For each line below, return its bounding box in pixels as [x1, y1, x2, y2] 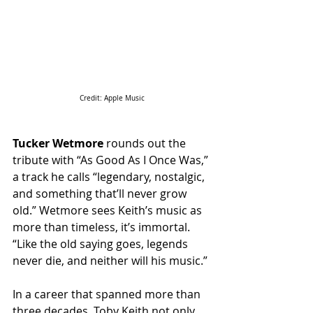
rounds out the [103, 136, 189, 152]
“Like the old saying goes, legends [13, 236, 191, 252]
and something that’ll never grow [13, 186, 189, 202]
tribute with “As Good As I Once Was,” [13, 152, 211, 168]
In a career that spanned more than [13, 286, 203, 303]
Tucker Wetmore [13, 136, 103, 152]
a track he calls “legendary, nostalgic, [13, 169, 208, 185]
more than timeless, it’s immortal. [13, 219, 193, 235]
